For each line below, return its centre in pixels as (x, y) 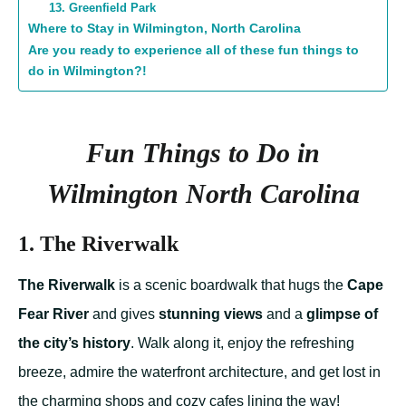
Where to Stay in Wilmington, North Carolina (164, 29)
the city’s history (74, 343)
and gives (124, 314)
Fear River (53, 314)
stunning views (211, 314)
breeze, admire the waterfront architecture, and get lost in (199, 372)
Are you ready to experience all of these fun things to (193, 50)
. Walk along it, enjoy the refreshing (242, 343)
